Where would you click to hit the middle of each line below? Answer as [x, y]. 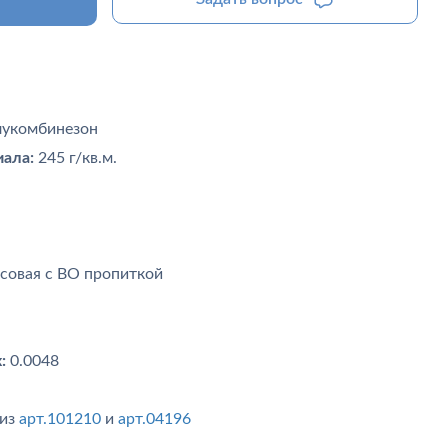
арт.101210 [60, 419]
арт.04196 [154, 419]
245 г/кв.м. [75, 158]
